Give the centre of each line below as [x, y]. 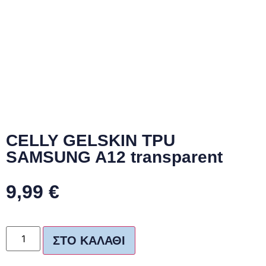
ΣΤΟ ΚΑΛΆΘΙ [89, 241]
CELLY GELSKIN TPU [91, 140]
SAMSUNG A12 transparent [114, 157]
